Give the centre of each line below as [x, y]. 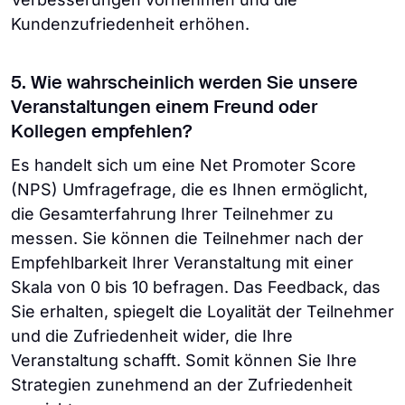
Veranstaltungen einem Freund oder [164, 108]
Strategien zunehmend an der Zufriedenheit [182, 385]
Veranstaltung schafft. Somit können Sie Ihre [184, 360]
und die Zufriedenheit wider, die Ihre [152, 336]
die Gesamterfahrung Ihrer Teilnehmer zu [172, 214]
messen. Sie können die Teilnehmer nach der [187, 238]
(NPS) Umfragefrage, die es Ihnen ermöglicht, [189, 189]
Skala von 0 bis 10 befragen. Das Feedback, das [196, 287]
